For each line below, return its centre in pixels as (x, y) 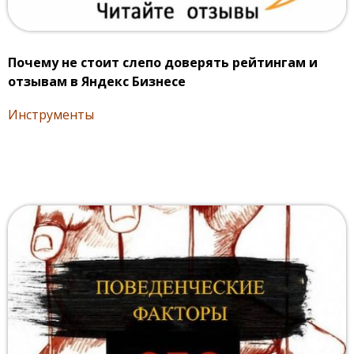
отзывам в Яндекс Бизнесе (97, 81)
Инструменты (51, 114)
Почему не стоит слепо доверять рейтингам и (163, 62)
